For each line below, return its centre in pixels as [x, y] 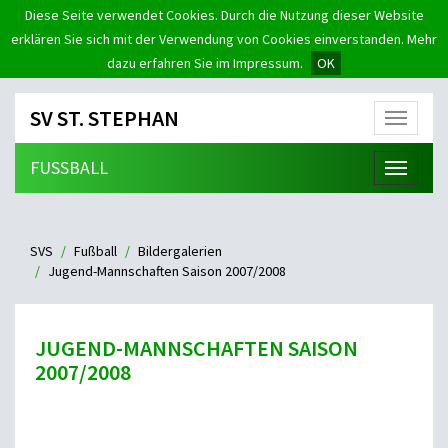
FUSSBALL [64, 167]
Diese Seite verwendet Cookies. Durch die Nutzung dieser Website [224, 15]
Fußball [95, 251]
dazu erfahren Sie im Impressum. [205, 63]
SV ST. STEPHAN [104, 118]
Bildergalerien [180, 251]
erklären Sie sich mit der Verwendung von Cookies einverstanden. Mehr [224, 39]
